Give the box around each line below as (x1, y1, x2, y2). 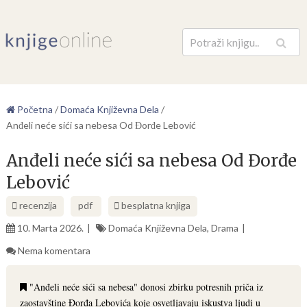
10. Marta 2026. (16, 222, 84, 234)
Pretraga (236, 42, 274, 54)
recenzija (16, 199, 57, 211)
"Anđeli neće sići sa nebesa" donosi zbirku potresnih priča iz (26, 280, 263, 293)
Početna (14, 103, 53, 115)
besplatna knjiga (121, 199, 191, 211)
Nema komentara (17, 245, 90, 256)
